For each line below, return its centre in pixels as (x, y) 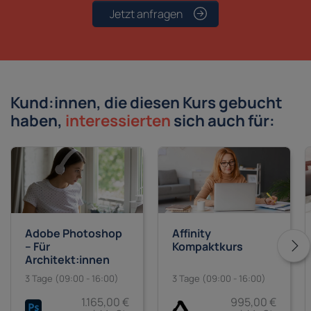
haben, (36, 121)
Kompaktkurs (208, 247)
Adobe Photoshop (74, 234)
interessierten (118, 121)
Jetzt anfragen (146, 14)
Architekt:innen (67, 260)
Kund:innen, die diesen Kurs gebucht (146, 103)
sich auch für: (223, 121)
